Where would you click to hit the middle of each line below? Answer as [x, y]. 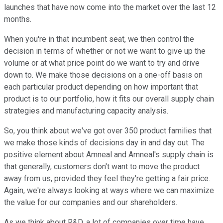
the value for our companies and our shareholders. [91, 203]
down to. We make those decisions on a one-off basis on [103, 75]
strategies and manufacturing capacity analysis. [86, 111]
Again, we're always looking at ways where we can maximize [109, 191]
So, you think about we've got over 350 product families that [108, 131]
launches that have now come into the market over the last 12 [110, 7]
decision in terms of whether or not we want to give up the [105, 51]
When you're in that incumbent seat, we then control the [99, 39]
